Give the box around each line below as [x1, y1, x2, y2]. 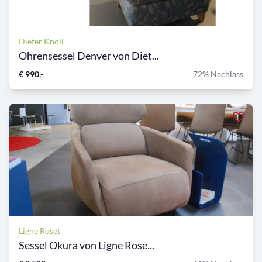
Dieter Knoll [19, 36, 64, 47]
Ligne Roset [19, 226, 60, 236]
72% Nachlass [193, 69, 243, 80]
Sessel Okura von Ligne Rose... [19, 239, 154, 252]
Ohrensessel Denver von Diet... [19, 49, 159, 63]
